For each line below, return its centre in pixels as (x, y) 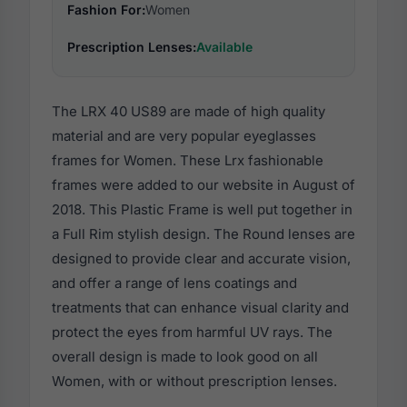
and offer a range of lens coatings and (174, 283)
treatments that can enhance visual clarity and (200, 308)
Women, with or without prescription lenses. (194, 382)
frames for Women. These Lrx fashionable (188, 161)
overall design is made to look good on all (185, 357)
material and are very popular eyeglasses (184, 136)
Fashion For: (106, 10)
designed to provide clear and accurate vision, (201, 259)
